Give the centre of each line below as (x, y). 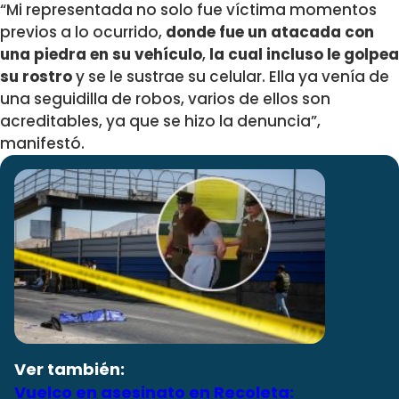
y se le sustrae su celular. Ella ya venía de (231, 76)
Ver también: (69, 370)
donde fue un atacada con (268, 32)
